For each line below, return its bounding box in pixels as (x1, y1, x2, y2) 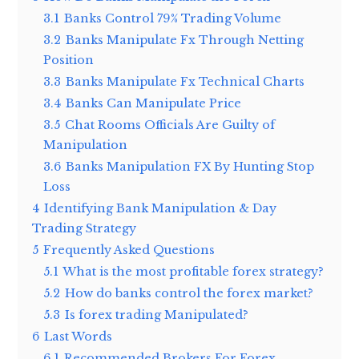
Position (43, 53, 95, 68)
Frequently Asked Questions (43, 243, 216, 258)
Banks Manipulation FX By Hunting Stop (66, 159, 315, 175)
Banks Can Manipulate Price (66, 96, 242, 111)
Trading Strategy (32, 221, 137, 236)
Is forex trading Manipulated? (65, 308, 249, 323)
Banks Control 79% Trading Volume (64, 11, 282, 26)
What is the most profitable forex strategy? (63, 264, 325, 280)
